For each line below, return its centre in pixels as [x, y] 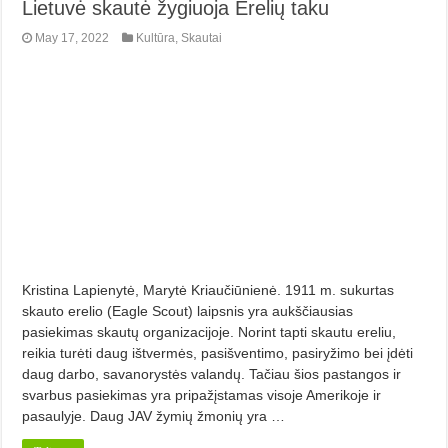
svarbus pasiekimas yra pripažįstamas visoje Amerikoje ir [202, 395]
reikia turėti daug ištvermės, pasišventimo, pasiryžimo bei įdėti [218, 353]
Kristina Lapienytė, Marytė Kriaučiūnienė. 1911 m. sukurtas [208, 290]
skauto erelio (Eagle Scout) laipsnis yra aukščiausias [188, 311]
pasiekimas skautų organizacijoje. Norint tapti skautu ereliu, [209, 332]
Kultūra [156, 38]
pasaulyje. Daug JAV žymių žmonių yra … [154, 416]
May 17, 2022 [72, 38]
